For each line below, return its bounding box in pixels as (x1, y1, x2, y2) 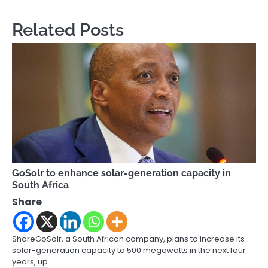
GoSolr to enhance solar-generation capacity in (12, 167, 231, 179)
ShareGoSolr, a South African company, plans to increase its (12, 233, 245, 245)
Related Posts (12, 19, 124, 40)
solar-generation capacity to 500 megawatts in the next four (12, 244, 246, 256)
